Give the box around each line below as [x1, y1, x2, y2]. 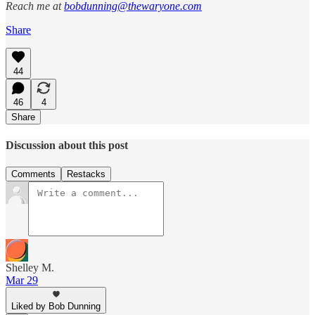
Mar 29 [6, 274, 38, 287]
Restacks [67, 169, 105, 180]
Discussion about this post [6, 139, 128, 151]
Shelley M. [6, 262, 54, 274]
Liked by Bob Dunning [11, 301, 101, 312]
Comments [11, 169, 56, 180]
